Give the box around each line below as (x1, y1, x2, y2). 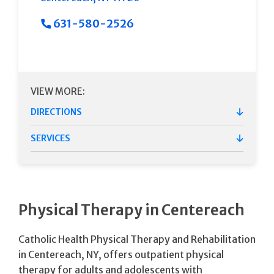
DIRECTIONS (31, 106, 82, 117)
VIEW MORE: (31, 85, 85, 97)
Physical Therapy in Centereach (18, 200, 245, 220)
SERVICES (31, 132, 70, 144)
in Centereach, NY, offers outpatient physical (18, 248, 224, 261)
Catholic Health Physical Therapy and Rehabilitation (18, 232, 256, 245)
